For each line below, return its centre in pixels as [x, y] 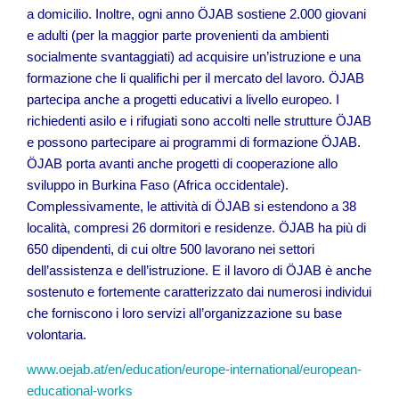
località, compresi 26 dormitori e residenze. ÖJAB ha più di [196, 228]
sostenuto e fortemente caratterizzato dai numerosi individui [199, 292]
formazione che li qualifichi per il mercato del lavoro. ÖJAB [195, 78]
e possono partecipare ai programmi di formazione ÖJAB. [194, 142]
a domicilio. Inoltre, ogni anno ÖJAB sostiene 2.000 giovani [196, 14]
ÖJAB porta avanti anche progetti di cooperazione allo [182, 163]
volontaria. [57, 334]
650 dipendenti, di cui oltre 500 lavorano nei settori [171, 249]
